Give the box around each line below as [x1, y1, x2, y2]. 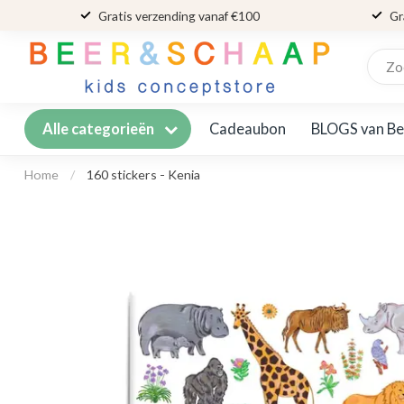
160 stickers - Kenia [87, 167, 200, 182]
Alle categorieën [42, 120, 157, 138]
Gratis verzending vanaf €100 [97, 7, 260, 23]
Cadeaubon [209, 119, 286, 138]
